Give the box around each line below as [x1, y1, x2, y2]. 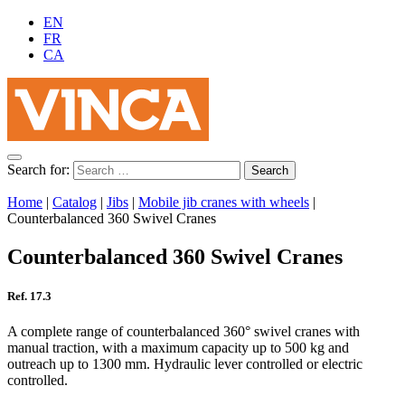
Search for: [7, 162, 70, 177]
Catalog [52, 194, 97, 210]
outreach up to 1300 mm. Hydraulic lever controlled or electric [7, 356, 363, 372]
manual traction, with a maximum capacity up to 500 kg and [7, 340, 349, 356]
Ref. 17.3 [7, 289, 52, 304]
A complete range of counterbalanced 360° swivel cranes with [7, 324, 360, 340]
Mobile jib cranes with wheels [138, 194, 309, 210]
